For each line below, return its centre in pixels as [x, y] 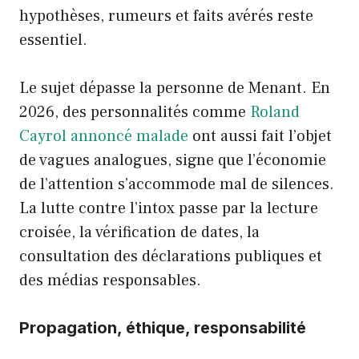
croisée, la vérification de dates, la [139, 232]
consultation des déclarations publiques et [171, 256]
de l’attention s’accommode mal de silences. [177, 184]
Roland [275, 112]
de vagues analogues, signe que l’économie [173, 160]
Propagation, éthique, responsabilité [163, 327]
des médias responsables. [110, 280]
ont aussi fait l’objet [260, 136]
